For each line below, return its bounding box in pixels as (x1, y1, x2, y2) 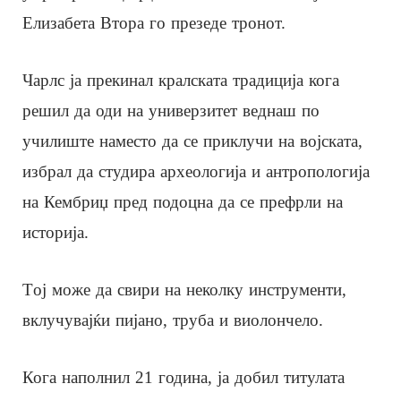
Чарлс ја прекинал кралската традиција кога (22, 70, 339, 90)
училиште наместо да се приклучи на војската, (22, 131, 363, 150)
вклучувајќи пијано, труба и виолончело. (22, 310, 323, 329)
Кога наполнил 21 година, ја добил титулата (22, 367, 345, 387)
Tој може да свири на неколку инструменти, (22, 279, 346, 299)
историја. (22, 222, 89, 242)
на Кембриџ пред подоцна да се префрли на (22, 192, 343, 211)
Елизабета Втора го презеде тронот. (22, 13, 286, 32)
